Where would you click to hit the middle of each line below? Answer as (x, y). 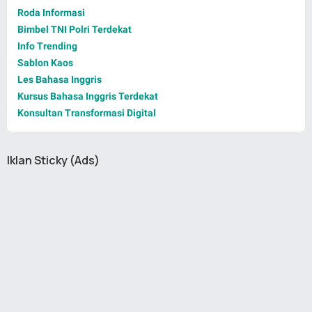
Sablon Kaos (45, 63)
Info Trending (47, 46)
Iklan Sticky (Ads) (53, 161)
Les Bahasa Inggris (60, 80)
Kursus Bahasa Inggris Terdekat (88, 96)
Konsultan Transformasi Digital (87, 113)
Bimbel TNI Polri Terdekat (75, 30)
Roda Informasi (51, 13)
